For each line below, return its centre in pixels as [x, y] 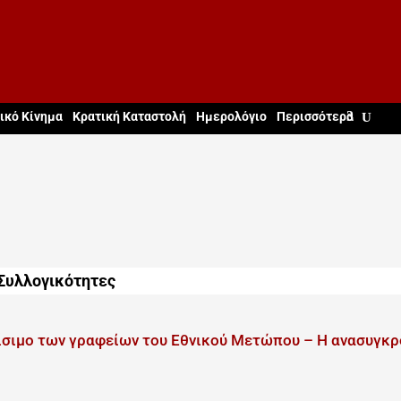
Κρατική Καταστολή [129, 116]
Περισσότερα [315, 116]
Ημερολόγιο [231, 116]
